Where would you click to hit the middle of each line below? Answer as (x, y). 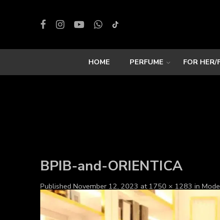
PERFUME (147, 62)
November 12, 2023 (106, 186)
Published (57, 186)
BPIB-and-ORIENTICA (111, 166)
